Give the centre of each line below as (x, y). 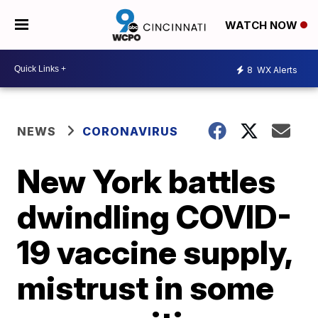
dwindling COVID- (155, 216)
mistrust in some (146, 287)
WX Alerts (276, 70)
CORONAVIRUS (131, 131)
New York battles (147, 181)
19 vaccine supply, (155, 252)
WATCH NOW (262, 26)
